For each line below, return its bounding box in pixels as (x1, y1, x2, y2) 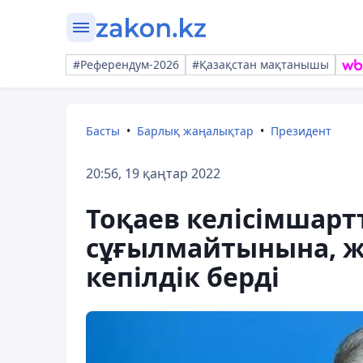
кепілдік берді (86, 259, 280, 294)
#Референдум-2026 (73, 57, 179, 72)
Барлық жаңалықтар (137, 123, 254, 139)
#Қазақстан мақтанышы (192, 57, 329, 72)
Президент (271, 123, 331, 139)
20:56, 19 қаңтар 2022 (86, 164, 220, 182)
